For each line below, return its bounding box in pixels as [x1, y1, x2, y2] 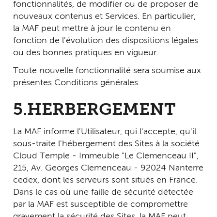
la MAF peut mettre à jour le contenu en [13, 24, 171, 33]
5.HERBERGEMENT [13, 102, 176, 119]
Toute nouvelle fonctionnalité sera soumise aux [13, 66, 201, 75]
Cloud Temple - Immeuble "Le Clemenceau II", [13, 151, 199, 160]
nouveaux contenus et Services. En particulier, [13, 12, 196, 21]
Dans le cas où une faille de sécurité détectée [13, 187, 193, 197]
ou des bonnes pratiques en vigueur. [13, 48, 158, 57]
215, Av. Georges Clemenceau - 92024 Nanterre [13, 163, 203, 172]
